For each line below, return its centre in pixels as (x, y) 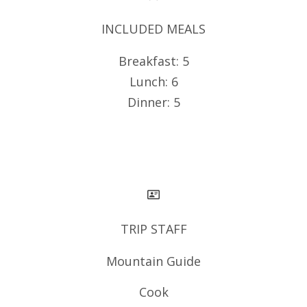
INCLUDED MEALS (153, 29)
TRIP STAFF (153, 229)
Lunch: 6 (153, 82)
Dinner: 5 (153, 102)
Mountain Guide (153, 261)
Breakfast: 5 (153, 61)
